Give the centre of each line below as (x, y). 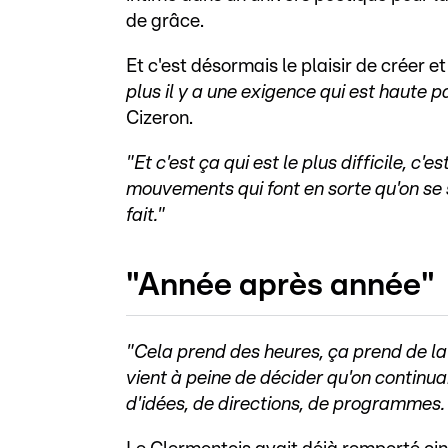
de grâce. (167, 21)
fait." (145, 215)
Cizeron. (161, 118)
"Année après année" (280, 285)
